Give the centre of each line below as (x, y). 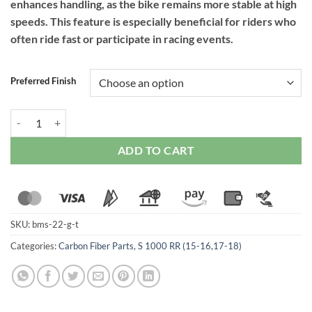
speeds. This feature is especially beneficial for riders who (153, 21)
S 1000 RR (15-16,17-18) (190, 245)
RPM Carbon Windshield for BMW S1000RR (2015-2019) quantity (154, 116)
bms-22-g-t (55, 224)
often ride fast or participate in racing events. (122, 38)
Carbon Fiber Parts (96, 245)
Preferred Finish (43, 80)
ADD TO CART (156, 150)
